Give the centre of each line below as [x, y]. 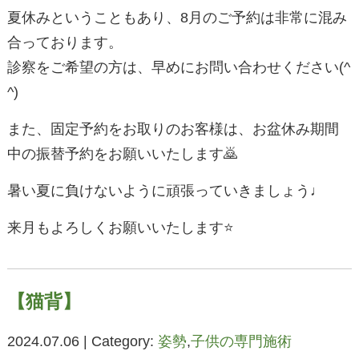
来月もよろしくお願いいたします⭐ [120, 228]
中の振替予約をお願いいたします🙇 [122, 154]
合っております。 [65, 43]
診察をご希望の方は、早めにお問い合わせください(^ [178, 68]
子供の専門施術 [241, 342]
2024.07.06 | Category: [82, 342]
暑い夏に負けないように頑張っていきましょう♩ [165, 191]
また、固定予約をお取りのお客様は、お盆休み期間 [173, 129]
